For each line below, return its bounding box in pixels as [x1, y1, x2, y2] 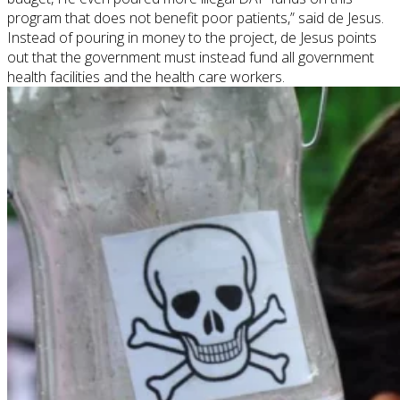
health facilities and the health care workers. [7, 67, 285, 87]
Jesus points [296, 28, 377, 48]
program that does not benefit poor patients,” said [7, 8, 328, 29]
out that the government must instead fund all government [7, 47, 374, 68]
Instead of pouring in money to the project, [7, 28, 280, 48]
